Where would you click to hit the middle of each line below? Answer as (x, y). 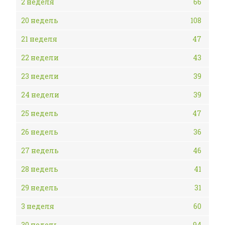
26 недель (40, 132)
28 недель (40, 169)
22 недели (40, 58)
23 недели (40, 76)
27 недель (40, 150)
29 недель (40, 188)
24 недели (40, 95)
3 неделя (38, 206)
